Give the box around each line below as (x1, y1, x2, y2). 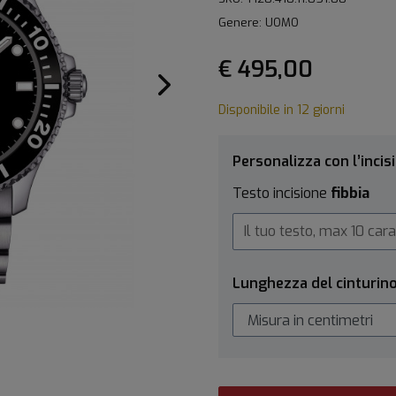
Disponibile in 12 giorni (218, 101, 345, 118)
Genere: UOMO (218, 14, 299, 30)
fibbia (331, 183, 369, 202)
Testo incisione (232, 183, 331, 202)
